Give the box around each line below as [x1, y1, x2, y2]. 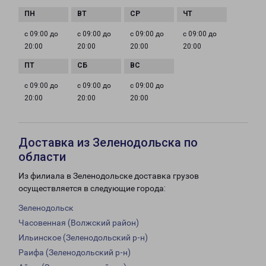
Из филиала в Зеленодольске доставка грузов [18, 171, 199, 181]
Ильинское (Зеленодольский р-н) [18, 233, 148, 243]
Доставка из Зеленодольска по [18, 135, 198, 150]
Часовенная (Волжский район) [18, 218, 139, 228]
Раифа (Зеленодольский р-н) [18, 248, 131, 258]
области [18, 150, 66, 164]
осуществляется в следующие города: [18, 183, 166, 194]
